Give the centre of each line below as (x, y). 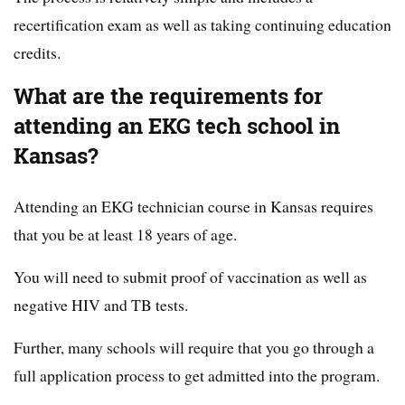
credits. (37, 53)
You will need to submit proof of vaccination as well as (190, 277)
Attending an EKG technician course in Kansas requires (193, 207)
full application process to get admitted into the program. (197, 376)
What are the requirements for (168, 97)
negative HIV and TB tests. (101, 305)
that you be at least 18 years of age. (125, 235)
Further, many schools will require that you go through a (194, 348)
